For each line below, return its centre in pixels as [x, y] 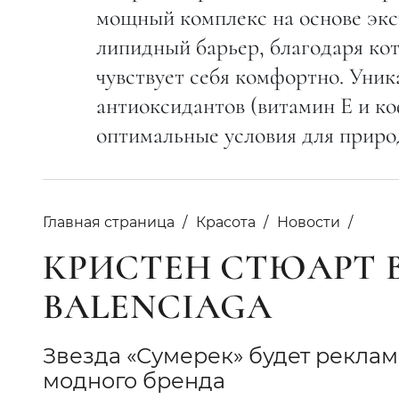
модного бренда [137, 380]
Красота [226, 222]
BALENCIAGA [158, 306]
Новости [309, 222]
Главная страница [109, 222]
